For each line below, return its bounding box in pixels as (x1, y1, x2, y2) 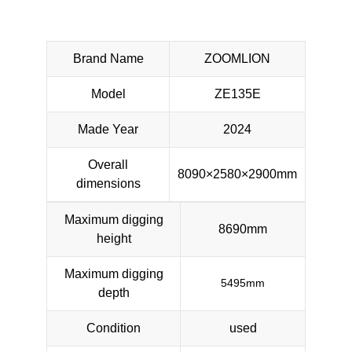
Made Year (78, 122, 138, 136)
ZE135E (214, 86, 261, 101)
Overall (88, 157, 128, 171)
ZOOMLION (204, 51, 270, 65)
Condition (86, 321, 141, 335)
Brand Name (72, 51, 144, 65)
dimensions (75, 176, 141, 190)
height (96, 231, 131, 245)
